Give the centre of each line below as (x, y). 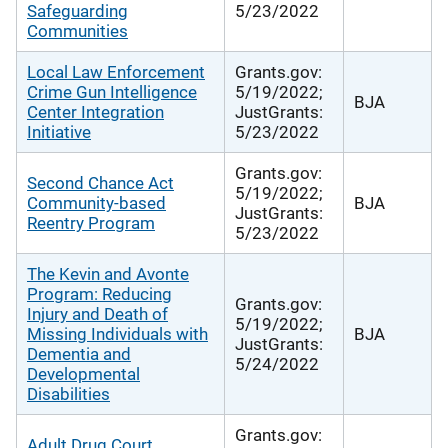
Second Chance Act (100, 182)
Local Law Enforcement (116, 71)
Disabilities (68, 393)
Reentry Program (91, 222)
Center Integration (95, 111)
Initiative (59, 131)
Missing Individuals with (117, 333)
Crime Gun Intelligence (112, 91)
